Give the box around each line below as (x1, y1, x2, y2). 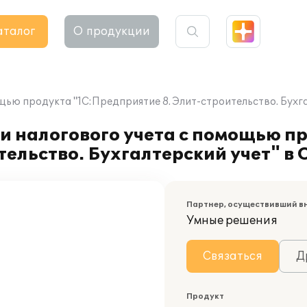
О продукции (73, 25, 150, 38)
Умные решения (186, 214, 278, 228)
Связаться (203, 249, 262, 263)
